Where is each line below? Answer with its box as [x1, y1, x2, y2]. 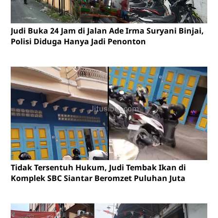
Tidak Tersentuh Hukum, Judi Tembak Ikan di [10, 162, 186, 173]
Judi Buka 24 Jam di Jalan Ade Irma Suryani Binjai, [10, 25, 204, 36]
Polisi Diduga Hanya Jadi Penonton [10, 36, 146, 47]
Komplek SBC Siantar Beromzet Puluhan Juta [10, 173, 185, 184]
